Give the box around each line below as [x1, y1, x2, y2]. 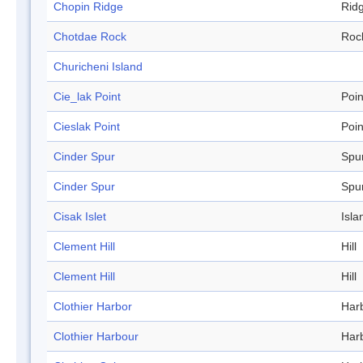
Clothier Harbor [53, 300, 132, 314]
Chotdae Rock [53, 30, 126, 44]
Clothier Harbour [53, 330, 139, 344]
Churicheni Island [53, 60, 143, 74]
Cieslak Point [53, 120, 120, 134]
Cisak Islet [53, 210, 106, 224]
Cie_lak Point [53, 90, 121, 104]
